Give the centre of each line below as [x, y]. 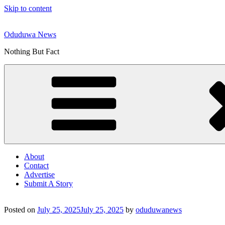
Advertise [39, 175]
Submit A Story [48, 184]
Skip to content [28, 8]
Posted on [20, 210]
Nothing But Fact [32, 51]
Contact [36, 165]
